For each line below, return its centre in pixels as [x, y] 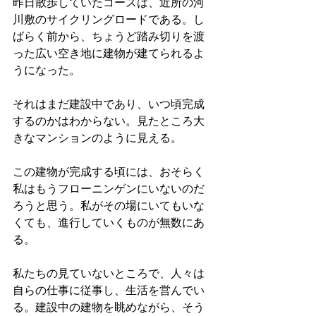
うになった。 [47, 71]
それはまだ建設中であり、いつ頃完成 [109, 104]
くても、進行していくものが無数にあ [109, 223]
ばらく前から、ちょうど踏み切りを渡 [109, 37]
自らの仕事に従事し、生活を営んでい [109, 291]
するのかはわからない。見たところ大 [109, 121]
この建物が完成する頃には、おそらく [109, 172]
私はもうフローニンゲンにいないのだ [109, 189]
